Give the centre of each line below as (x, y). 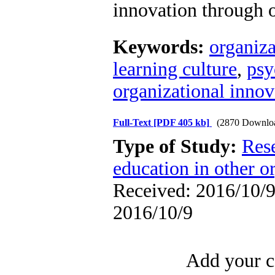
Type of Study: (177, 146)
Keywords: (161, 47)
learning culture (175, 69)
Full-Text (133, 122)
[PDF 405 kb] (181, 122)
